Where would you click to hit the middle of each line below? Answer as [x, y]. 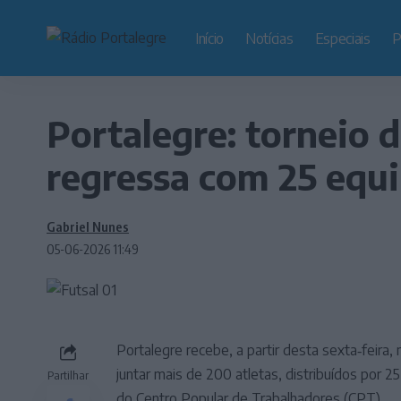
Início [210, 38]
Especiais [342, 38]
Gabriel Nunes [88, 226]
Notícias [269, 38]
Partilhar [68, 375]
